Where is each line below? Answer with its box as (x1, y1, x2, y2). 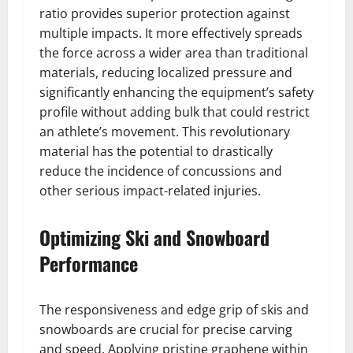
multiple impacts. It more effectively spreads (39, 24, 303, 42)
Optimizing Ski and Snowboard (39, 223, 269, 251)
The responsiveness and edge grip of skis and (39, 301, 309, 318)
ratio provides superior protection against (39, 5, 290, 22)
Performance (39, 249, 138, 277)
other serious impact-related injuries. (39, 182, 261, 199)
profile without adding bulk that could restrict (39, 103, 310, 121)
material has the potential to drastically (39, 143, 273, 160)
